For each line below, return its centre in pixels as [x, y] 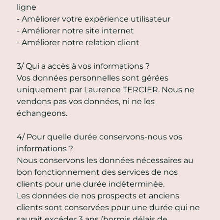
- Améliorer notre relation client [78, 42]
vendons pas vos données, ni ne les [86, 101]
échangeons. [42, 113]
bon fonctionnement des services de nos [97, 172]
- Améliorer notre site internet [75, 30]
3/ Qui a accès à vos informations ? [83, 66]
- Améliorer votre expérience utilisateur [94, 19]
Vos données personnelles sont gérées [93, 78]
